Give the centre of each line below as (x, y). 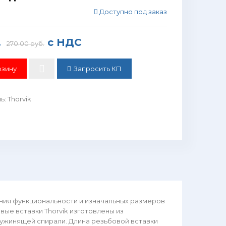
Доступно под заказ (132, 12)
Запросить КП (98, 69)
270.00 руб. (25, 43)
